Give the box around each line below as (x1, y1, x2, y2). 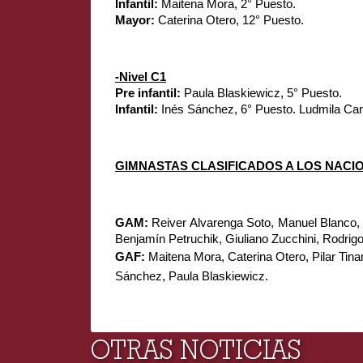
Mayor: (115, 13, 158, 27)
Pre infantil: (115, 86, 184, 100)
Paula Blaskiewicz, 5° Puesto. (184, 86, 342, 100)
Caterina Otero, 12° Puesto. (158, 13, 304, 27)
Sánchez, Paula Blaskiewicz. (115, 270, 268, 284)
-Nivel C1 (115, 70, 166, 83)
